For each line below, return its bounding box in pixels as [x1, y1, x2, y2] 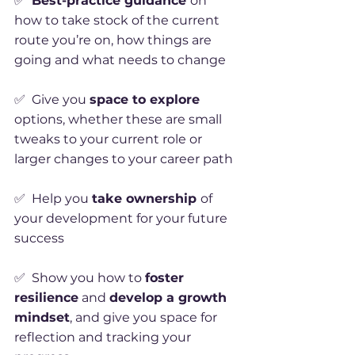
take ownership [92, 191, 200, 206]
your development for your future [14, 211, 227, 226]
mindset [14, 310, 70, 325]
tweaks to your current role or [14, 132, 202, 147]
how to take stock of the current [14, 13, 219, 28]
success [14, 231, 64, 246]
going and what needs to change [14, 52, 226, 67]
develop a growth [109, 290, 227, 305]
